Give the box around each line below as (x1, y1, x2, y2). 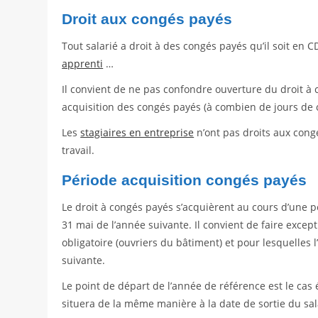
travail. (62, 143, 95, 158)
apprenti (62, 57, 104, 71)
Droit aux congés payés (62, 11, 233, 28)
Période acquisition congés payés (62, 172, 307, 189)
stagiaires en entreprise (80, 126, 194, 140)
